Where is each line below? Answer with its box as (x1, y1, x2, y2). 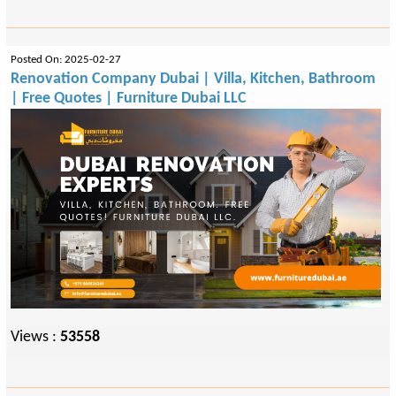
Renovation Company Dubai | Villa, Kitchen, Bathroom (11, 71, 376, 88)
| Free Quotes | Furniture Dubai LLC (11, 90, 247, 107)
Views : (11, 329, 60, 346)
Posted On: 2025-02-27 (11, 55, 121, 65)
